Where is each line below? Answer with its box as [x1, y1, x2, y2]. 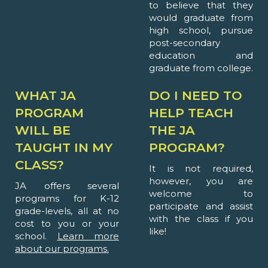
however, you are [149, 175, 253, 187]
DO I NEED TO [149, 88, 242, 103]
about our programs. [15, 243, 109, 255]
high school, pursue [149, 25, 253, 36]
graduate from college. [149, 62, 253, 74]
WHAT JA [15, 88, 76, 103]
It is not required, [149, 163, 253, 175]
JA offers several [15, 180, 119, 192]
